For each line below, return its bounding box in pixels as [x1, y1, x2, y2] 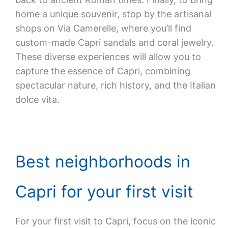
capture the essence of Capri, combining [15, 66, 190, 76]
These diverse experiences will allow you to [15, 51, 201, 62]
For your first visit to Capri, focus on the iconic [15, 216, 216, 226]
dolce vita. [15, 94, 60, 105]
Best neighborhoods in [15, 152, 190, 172]
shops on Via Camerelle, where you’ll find [15, 23, 191, 34]
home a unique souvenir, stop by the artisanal [15, 9, 211, 19]
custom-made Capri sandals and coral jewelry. [15, 37, 214, 48]
